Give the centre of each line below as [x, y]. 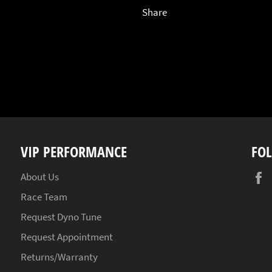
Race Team [44, 197]
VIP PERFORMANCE [74, 152]
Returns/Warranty [59, 257]
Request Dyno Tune [61, 217]
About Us [40, 177]
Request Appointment [67, 237]
